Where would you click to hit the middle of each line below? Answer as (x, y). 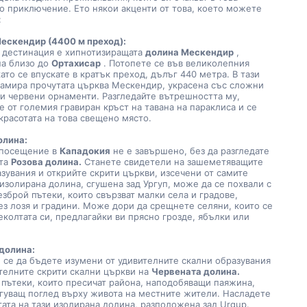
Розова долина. (47, 162)
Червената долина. (196, 271)
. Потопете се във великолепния (175, 63)
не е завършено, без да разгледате (190, 151)
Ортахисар (76, 63)
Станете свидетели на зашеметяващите (173, 162)
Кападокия (85, 151)
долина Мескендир (190, 52)
